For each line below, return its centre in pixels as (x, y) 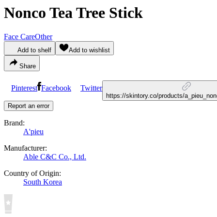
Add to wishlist (89, 50)
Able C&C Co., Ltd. (55, 156)
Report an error (29, 106)
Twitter (91, 88)
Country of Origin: (32, 173)
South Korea (43, 182)
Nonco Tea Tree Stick (73, 13)
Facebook (56, 88)
